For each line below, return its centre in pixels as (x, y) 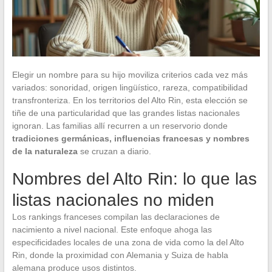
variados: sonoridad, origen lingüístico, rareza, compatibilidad (130, 87)
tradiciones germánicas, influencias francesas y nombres (131, 138)
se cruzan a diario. (114, 151)
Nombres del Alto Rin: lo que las (134, 178)
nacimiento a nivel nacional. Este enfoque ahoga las (112, 229)
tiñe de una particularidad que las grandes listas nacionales (126, 113)
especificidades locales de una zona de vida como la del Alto (128, 242)
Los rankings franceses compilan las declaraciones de (116, 216)
